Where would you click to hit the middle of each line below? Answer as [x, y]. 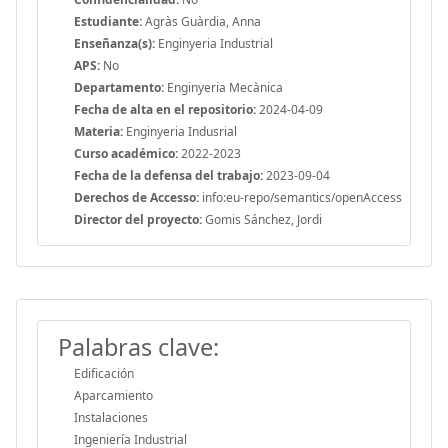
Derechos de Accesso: [136, 197]
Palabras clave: [138, 346]
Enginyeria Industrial [214, 43]
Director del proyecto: [138, 219]
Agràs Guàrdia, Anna [201, 21]
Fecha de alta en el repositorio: [165, 109]
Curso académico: [126, 153]
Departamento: [119, 87]
